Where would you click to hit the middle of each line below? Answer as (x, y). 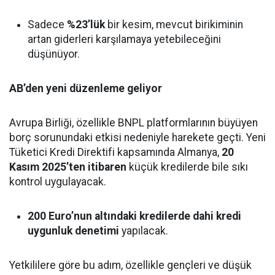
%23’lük (86, 25)
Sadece (47, 25)
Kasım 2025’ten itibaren (68, 167)
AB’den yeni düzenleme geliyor (86, 88)
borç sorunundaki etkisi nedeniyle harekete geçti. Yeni (137, 137)
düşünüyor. (54, 54)
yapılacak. (144, 231)
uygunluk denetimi (73, 231)
